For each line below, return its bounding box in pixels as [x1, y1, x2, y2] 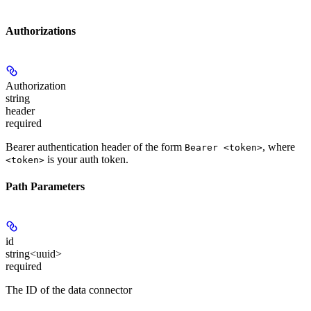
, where [262, 140, 295, 153]
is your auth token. [44, 153, 128, 165]
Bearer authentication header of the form [6, 140, 185, 153]
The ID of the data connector [6, 284, 132, 296]
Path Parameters [6, 180, 85, 193]
